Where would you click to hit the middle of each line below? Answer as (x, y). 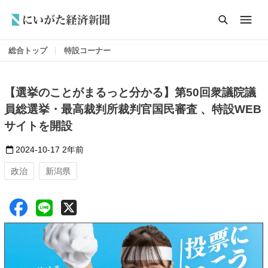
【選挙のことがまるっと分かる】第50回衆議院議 (130, 92)
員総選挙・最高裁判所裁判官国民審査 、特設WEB (133, 109)
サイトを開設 (38, 126)
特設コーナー (87, 51)
